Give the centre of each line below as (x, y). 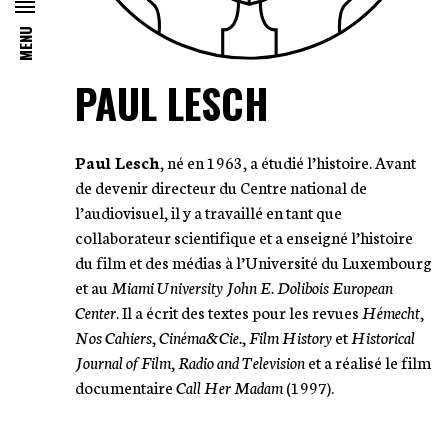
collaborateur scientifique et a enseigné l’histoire (243, 237)
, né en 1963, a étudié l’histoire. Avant (287, 162)
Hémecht (390, 312)
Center (95, 312)
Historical (382, 337)
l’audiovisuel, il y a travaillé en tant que (208, 212)
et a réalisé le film (367, 362)
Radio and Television (241, 362)
